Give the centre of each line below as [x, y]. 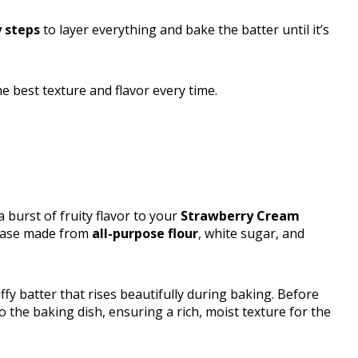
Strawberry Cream [240, 216]
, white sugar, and [251, 234]
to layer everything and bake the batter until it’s [185, 30]
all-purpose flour [145, 234]
